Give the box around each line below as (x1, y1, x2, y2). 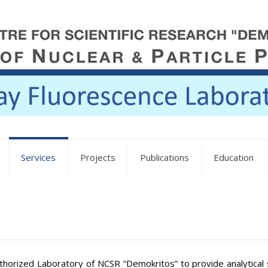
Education (214, 151, 254, 164)
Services (21, 151, 56, 164)
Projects (80, 151, 115, 164)
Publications (140, 151, 189, 164)
